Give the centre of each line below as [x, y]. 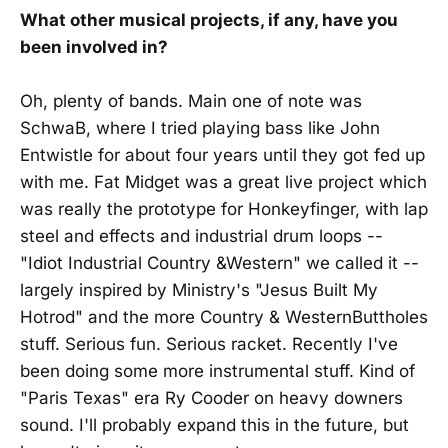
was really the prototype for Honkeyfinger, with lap [224, 208]
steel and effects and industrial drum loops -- [201, 235]
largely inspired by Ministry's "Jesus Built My [199, 289]
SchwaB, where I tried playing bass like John [200, 127]
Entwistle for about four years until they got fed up [222, 154]
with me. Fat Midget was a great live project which [223, 181]
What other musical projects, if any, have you [209, 19]
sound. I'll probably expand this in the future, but [214, 424]
